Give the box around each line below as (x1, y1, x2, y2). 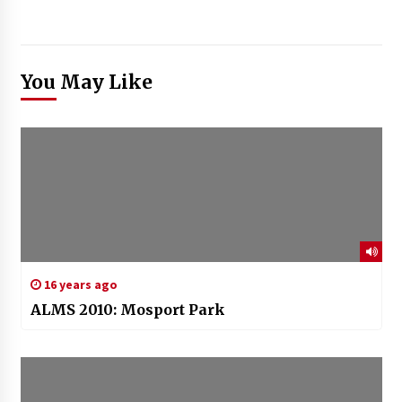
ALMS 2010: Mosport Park (30, 301, 225, 319)
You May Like (20, 70, 153, 95)
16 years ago (40, 276, 118, 293)
